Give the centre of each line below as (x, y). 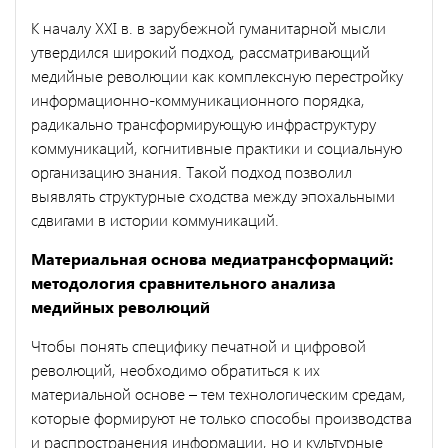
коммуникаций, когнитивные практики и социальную (216, 147)
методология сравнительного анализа (183, 282)
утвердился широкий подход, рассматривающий (200, 51)
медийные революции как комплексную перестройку (217, 75)
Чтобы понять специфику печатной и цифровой (198, 345)
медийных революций (120, 306)
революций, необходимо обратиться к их (175, 369)
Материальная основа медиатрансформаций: (212, 258)
